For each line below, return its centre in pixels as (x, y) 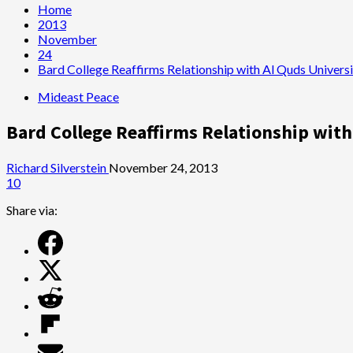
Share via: (32, 210)
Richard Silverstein (58, 167)
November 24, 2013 (163, 167)
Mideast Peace (78, 97)
